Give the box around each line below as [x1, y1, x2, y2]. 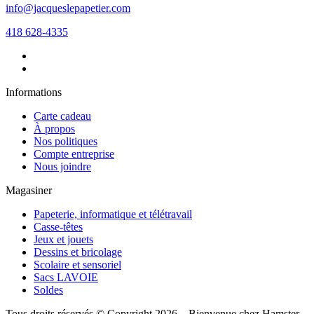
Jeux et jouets [34, 233, 93, 245]
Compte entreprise [34, 147, 114, 160]
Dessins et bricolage [34, 245, 122, 258]
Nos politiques [34, 135, 97, 147]
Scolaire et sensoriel [34, 258, 121, 271]
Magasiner [6, 184, 52, 196]
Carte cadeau [34, 109, 91, 122]
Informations [6, 86, 62, 98]
